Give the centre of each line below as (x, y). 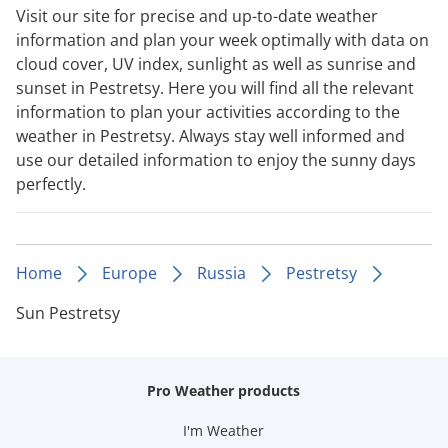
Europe (129, 272)
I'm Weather (224, 430)
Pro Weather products (224, 390)
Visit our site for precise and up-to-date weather (197, 15)
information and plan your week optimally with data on (222, 39)
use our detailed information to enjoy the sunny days (216, 159)
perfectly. (51, 183)
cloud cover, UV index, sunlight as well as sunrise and (216, 63)
